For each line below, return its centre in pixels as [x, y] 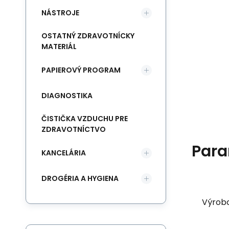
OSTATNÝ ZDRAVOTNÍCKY [88, 36]
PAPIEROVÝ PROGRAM [81, 70]
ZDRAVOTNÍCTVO [74, 129]
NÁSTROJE [60, 13]
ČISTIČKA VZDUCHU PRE [85, 119]
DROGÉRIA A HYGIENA [80, 178]
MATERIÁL [59, 47]
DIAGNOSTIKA [67, 95]
